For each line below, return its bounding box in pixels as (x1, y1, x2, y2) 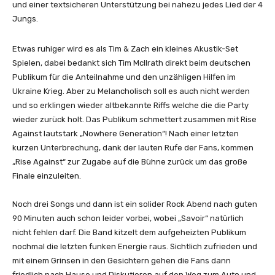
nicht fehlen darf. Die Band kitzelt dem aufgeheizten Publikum (12, 227, 246, 237)
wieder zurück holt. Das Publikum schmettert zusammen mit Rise (12, 114, 257, 124)
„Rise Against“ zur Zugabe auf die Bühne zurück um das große (12, 157, 247, 166)
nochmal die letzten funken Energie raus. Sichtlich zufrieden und (12, 241, 257, 251)
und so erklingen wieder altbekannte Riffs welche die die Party (12, 100, 249, 110)
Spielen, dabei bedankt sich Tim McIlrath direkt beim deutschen (12, 58, 250, 68)
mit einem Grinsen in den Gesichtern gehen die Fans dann (12, 255, 231, 265)
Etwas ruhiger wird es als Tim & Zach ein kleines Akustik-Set (12, 44, 238, 53)
